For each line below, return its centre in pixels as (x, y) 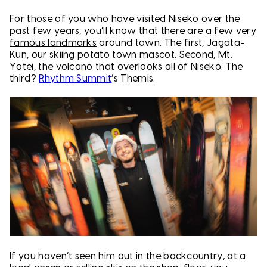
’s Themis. (135, 79)
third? (24, 79)
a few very (231, 31)
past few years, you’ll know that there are (108, 31)
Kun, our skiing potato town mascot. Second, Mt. (121, 55)
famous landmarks (53, 43)
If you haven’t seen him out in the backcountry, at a (128, 256)
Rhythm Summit (75, 79)
